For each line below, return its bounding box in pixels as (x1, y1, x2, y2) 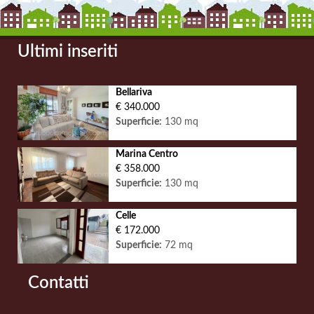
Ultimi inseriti (18, 43, 118, 60)
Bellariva (116, 88, 152, 97)
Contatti (28, 275, 89, 292)
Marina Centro (116, 149, 178, 159)
